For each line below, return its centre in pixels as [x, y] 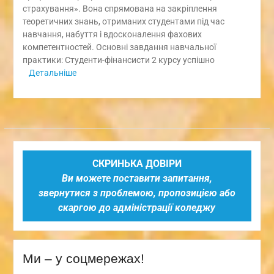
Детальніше [52, 72]
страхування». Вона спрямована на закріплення [120, 8]
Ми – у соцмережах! [83, 258]
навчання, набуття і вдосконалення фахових [112, 34]
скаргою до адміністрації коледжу [137, 207]
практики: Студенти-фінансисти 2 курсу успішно [118, 60]
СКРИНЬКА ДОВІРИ [137, 163]
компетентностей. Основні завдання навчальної [120, 47]
